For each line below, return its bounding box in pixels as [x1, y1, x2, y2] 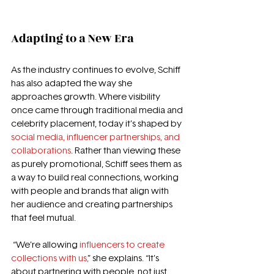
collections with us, [11, 253, 87, 263]
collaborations [11, 146, 71, 155]
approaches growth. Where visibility [11, 92, 162, 102]
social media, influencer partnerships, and [11, 132, 182, 142]
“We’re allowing [13, 240, 80, 250]
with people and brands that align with [11, 186, 171, 196]
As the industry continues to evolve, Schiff [11, 65, 182, 75]
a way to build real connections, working [11, 172, 180, 182]
